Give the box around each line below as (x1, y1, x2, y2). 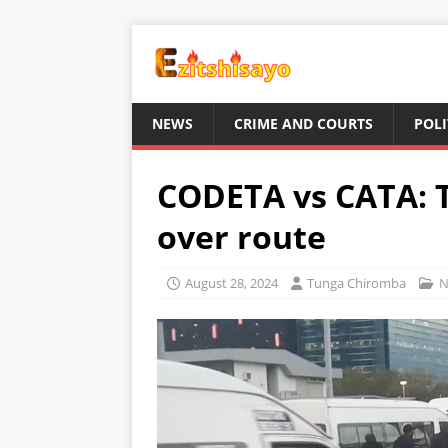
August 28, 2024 (185, 274, 278, 292)
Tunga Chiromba (307, 274, 406, 292)
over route (157, 215, 326, 258)
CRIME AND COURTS (234, 114, 373, 133)
